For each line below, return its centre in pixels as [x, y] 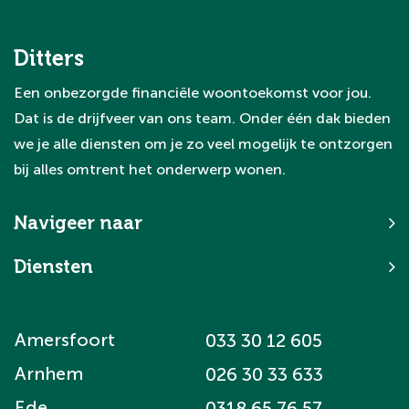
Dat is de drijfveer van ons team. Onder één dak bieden [202, 118]
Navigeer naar [78, 223]
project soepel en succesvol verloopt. [153, 40]
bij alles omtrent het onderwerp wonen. [150, 169]
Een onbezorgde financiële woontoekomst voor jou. [193, 93]
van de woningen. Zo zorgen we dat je [159, 14]
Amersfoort [65, 340]
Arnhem [49, 373]
